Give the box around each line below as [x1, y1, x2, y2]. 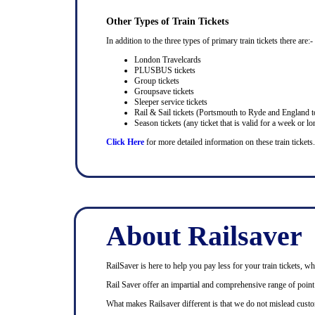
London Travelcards [134, 55, 201, 65]
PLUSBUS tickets [134, 65, 195, 75]
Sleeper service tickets [134, 97, 207, 107]
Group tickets [134, 76, 179, 86]
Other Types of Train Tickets [106, 16, 229, 27]
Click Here [106, 137, 144, 147]
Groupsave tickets [134, 86, 194, 96]
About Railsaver [106, 220, 302, 252]
